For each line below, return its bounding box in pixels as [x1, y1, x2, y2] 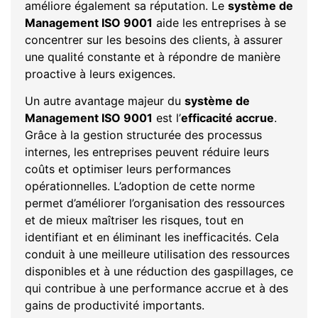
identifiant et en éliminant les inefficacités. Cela [25, 230, 279, 245]
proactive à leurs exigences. [25, 67, 175, 82]
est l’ [153, 111, 181, 126]
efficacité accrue [181, 111, 274, 126]
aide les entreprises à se [153, 16, 286, 31]
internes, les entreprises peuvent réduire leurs [25, 145, 269, 160]
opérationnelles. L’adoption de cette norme [25, 179, 255, 194]
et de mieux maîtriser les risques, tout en [25, 213, 243, 228]
